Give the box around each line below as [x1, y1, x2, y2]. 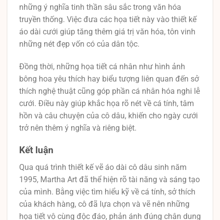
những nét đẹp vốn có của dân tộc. [19, 39, 139, 49]
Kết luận [19, 144, 54, 156]
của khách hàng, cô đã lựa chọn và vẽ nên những [19, 199, 190, 209]
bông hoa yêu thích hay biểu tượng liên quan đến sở [19, 74, 199, 84]
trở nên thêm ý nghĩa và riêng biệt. [19, 123, 137, 133]
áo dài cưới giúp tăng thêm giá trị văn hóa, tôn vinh [19, 27, 195, 37]
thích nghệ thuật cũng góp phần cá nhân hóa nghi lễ [19, 86, 200, 96]
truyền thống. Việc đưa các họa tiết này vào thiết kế [19, 15, 196, 25]
